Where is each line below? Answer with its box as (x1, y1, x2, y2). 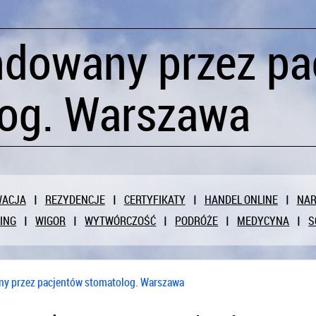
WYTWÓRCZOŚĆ (85, 213, 157, 229)
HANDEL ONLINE (204, 192, 278, 207)
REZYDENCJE (44, 192, 105, 207)
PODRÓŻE (175, 213, 219, 229)
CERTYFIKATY (123, 192, 186, 207)
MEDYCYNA (237, 213, 290, 229)
